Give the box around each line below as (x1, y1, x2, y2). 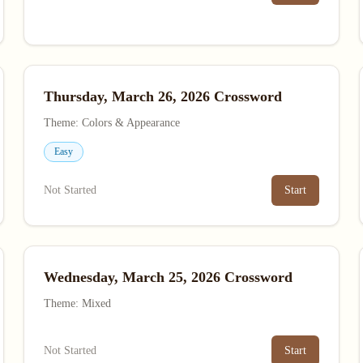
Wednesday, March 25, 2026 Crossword (44, 269, 293, 285)
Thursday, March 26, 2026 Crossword (44, 88, 283, 105)
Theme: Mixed (44, 297, 112, 310)
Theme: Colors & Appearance (44, 117, 181, 129)
